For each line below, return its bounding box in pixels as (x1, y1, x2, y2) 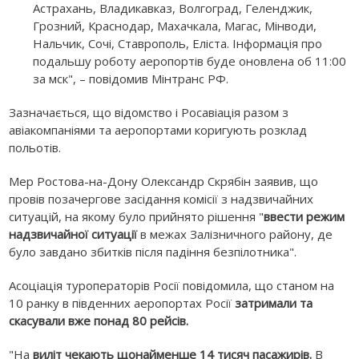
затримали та (235, 295, 313, 312)
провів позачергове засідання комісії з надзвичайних (9, 191, 314, 208)
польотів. (9, 139, 62, 156)
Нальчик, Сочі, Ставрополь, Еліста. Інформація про (33, 35, 323, 52)
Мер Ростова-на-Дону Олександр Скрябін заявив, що (9, 173, 319, 190)
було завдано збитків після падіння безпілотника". (9, 244, 297, 260)
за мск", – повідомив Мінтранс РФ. (33, 71, 229, 87)
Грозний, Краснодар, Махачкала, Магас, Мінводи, (33, 18, 317, 34)
